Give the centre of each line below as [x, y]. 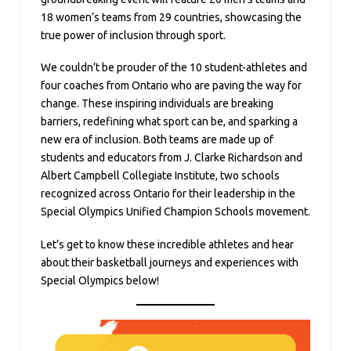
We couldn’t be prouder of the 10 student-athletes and [174, 68]
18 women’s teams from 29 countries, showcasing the [171, 17]
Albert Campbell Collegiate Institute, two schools [160, 176]
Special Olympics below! [100, 280]
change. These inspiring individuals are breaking [157, 104]
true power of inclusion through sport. [133, 35]
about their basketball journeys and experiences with [169, 262]
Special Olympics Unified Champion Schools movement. [175, 212]
